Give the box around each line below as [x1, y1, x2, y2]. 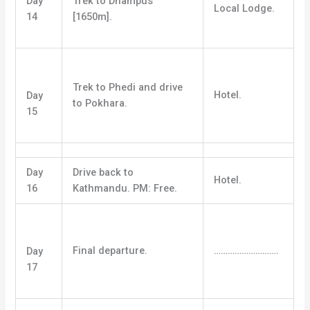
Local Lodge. [214, 1, 275, 15]
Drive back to [73, 166, 134, 179]
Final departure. [73, 244, 148, 257]
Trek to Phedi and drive [73, 81, 183, 94]
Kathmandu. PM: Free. [73, 182, 178, 195]
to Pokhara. [73, 97, 128, 110]
